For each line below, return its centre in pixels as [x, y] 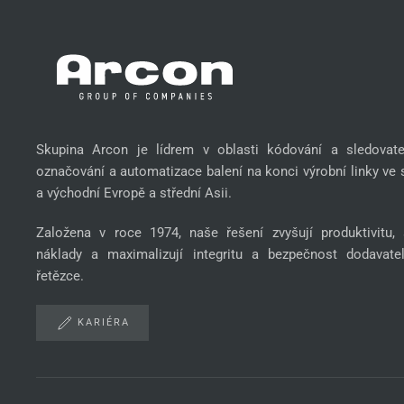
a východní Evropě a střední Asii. [134, 193]
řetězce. [60, 275]
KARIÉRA [104, 322]
